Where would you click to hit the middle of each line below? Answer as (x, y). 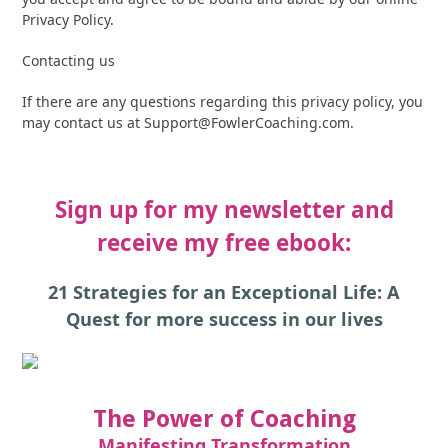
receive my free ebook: (224, 242)
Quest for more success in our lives (224, 319)
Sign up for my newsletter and (224, 209)
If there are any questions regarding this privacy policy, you (223, 101)
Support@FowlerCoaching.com (247, 122)
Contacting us (69, 60)
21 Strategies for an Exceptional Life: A (224, 292)
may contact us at (83, 122)
